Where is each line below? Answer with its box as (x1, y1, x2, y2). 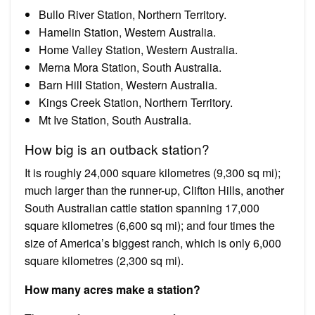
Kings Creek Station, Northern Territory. (39, 94, 233, 110)
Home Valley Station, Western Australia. (39, 41, 238, 58)
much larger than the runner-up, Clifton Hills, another (25, 181, 284, 198)
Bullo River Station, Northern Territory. (39, 6, 226, 22)
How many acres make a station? (25, 281, 200, 297)
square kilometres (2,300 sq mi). (25, 252, 184, 269)
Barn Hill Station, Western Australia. (39, 76, 217, 93)
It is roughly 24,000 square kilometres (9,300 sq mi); (25, 164, 281, 181)
